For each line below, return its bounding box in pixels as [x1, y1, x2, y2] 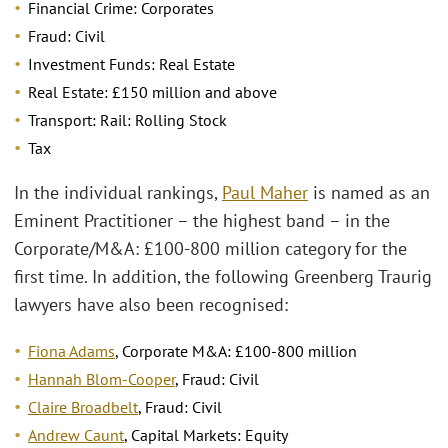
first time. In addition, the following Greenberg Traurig [14, 265, 432, 289]
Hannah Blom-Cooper [28, 368, 175, 389]
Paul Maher [222, 181, 308, 205]
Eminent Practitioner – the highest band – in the [14, 209, 390, 233]
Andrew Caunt [28, 424, 124, 445]
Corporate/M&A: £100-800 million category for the [14, 237, 407, 261]
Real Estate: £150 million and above [28, 81, 277, 102]
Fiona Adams [28, 340, 115, 361]
